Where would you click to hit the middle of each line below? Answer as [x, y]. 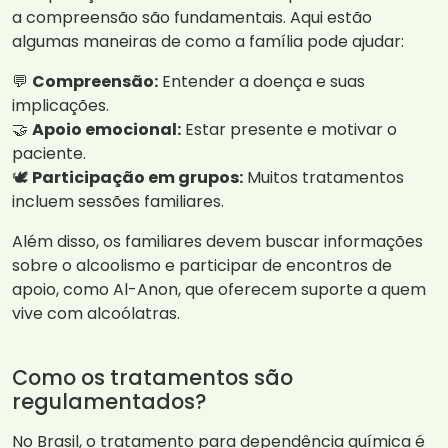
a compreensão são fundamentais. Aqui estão [192, 18]
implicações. [60, 106]
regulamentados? [109, 402]
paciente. [49, 154]
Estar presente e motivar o [289, 130]
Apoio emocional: [106, 130]
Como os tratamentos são [152, 378]
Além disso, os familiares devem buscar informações [217, 242]
